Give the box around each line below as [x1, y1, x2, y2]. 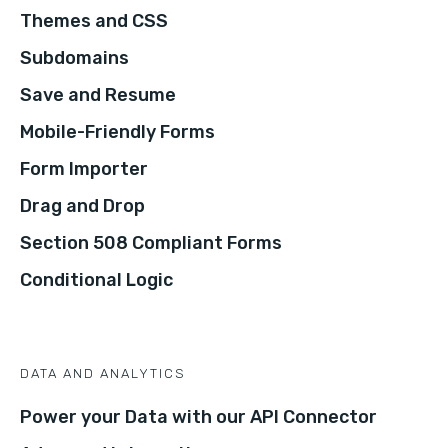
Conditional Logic [20, 269, 173, 292]
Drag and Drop [20, 195, 145, 218]
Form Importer [20, 158, 148, 181]
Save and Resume [20, 84, 176, 107]
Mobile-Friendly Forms [20, 121, 215, 144]
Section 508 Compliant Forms [20, 232, 282, 255]
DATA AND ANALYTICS [20, 366, 186, 382]
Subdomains [20, 47, 129, 70]
